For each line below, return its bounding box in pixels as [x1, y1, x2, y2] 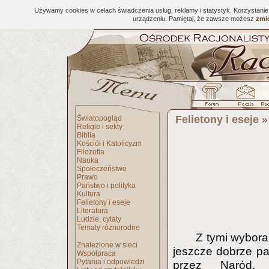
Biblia [77, 131, 95, 139]
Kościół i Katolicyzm [77, 139, 142, 148]
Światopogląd [77, 114, 122, 122]
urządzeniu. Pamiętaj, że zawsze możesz [133, 15, 256, 22]
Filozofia [77, 148, 104, 156]
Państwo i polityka [77, 181, 136, 190]
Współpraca [77, 249, 116, 258]
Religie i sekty [77, 122, 122, 131]
